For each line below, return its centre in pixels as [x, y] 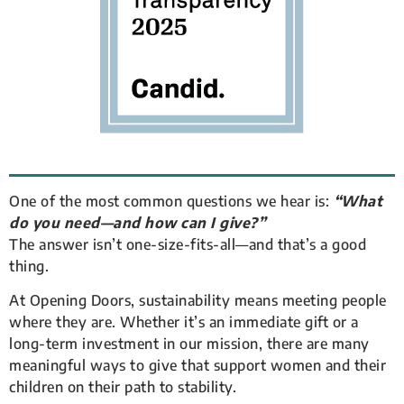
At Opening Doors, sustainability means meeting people [198, 301]
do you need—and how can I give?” [137, 222]
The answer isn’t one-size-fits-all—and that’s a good [188, 244]
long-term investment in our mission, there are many [189, 344]
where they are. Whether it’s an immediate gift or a [184, 322]
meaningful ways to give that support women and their [197, 366]
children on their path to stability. [123, 387]
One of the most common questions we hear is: [171, 201]
